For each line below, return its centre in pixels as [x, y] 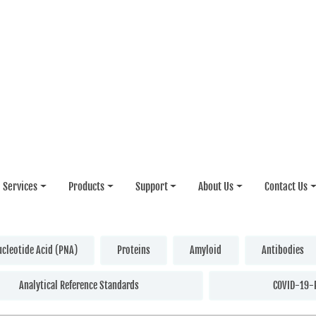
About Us [216, 187]
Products [86, 187]
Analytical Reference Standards [79, 285]
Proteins [134, 250]
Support [151, 187]
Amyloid [206, 250]
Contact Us [286, 187]
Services [20, 187]
